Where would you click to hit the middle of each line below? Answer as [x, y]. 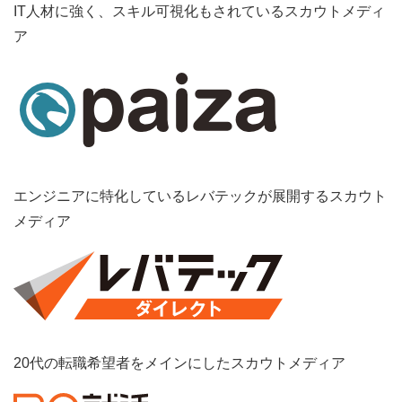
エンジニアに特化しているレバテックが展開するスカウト [200, 197]
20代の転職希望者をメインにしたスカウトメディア [179, 363]
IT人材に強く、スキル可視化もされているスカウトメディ [199, 11]
